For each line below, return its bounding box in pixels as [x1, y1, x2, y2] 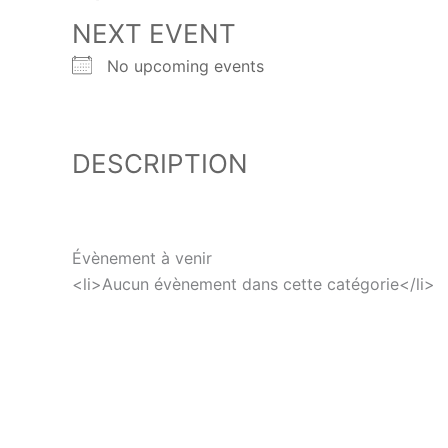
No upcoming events [107, 56, 264, 76]
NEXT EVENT [72, 18, 236, 49]
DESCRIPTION [72, 147, 248, 179]
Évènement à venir [72, 247, 212, 268]
